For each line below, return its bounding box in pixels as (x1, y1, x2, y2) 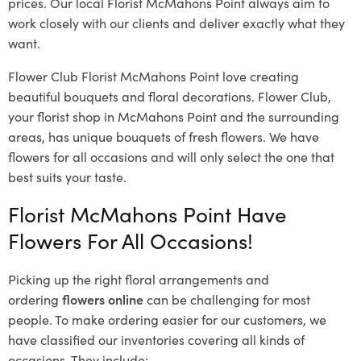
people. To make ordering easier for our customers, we (8, 309, 326, 328)
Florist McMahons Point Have (8, 197, 287, 228)
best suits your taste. (8, 167, 127, 185)
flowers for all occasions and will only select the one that (8, 147, 334, 165)
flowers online (62, 289, 143, 308)
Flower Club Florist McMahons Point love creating (8, 66, 299, 85)
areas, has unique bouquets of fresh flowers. (8, 127, 266, 145)
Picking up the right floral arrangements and (8, 269, 269, 288)
